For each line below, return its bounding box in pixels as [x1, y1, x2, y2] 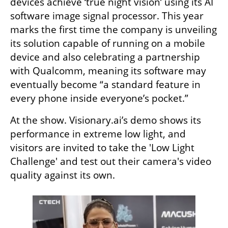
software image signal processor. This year [10, 9, 204, 22]
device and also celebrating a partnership [10, 50, 200, 64]
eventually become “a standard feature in [10, 77, 201, 91]
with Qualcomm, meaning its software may [10, 64, 206, 77]
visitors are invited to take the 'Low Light [10, 140, 194, 154]
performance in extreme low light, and [10, 127, 186, 140]
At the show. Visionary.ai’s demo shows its [10, 113, 201, 127]
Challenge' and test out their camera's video [10, 154, 211, 168]
